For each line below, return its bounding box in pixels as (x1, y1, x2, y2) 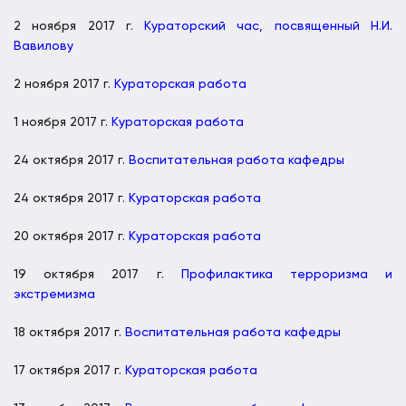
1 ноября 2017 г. (14, 115, 111, 129)
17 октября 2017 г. (14, 363, 125, 377)
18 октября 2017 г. (14, 325, 125, 339)
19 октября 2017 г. (14, 267, 181, 281)
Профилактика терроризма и (180, 267, 393, 281)
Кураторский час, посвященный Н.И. (144, 19, 393, 33)
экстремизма (14, 287, 95, 301)
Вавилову (14, 39, 73, 53)
